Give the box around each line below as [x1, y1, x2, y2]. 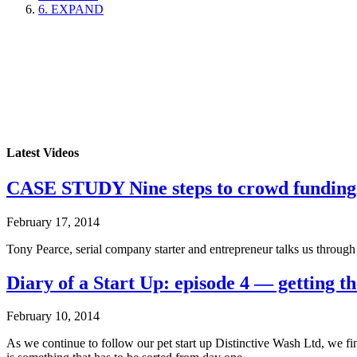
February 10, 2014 [6, 309, 100, 324]
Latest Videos [6, 146, 79, 160]
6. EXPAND [38, 2, 104, 17]
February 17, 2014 [6, 214, 100, 229]
